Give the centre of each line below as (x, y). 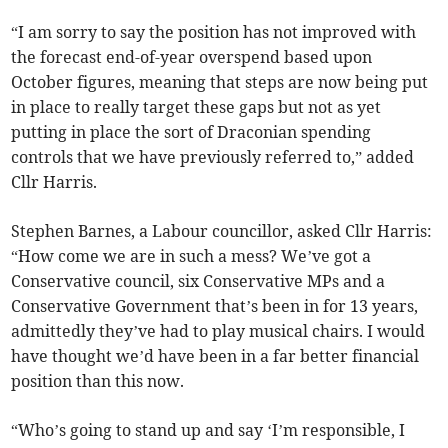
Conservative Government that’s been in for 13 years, (215, 305)
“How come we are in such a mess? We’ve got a (191, 255)
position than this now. (98, 380)
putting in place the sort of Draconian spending (191, 131)
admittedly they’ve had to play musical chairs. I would (218, 330)
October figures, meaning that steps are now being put (220, 81)
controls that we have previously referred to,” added (213, 156)
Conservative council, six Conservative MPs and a (198, 280)
